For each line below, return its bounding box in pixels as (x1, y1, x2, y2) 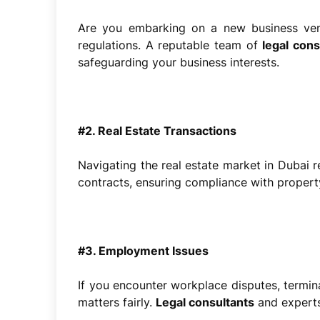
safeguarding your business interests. (78, 54, 280, 69)
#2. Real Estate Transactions (78, 123, 237, 138)
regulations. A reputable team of (78, 37, 263, 52)
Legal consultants (156, 294, 255, 309)
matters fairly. (78, 294, 156, 309)
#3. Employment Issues (78, 243, 209, 258)
